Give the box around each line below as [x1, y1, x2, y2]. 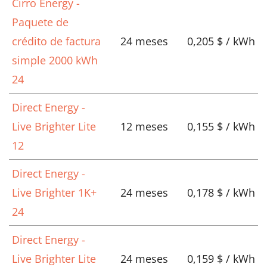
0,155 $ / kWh [187, 119, 255, 134]
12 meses [120, 119, 168, 134]
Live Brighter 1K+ [12, 185, 97, 200]
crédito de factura [12, 34, 101, 49]
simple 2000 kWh [12, 53, 98, 68]
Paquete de [12, 15, 69, 30]
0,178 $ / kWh [187, 185, 255, 200]
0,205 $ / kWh [187, 34, 255, 49]
